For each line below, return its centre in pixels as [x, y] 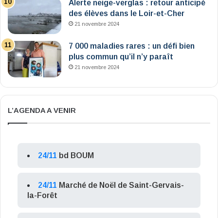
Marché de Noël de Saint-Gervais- [121, 185]
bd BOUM [76, 155]
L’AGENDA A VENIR [42, 110]
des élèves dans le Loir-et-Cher [127, 13]
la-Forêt [42, 195]
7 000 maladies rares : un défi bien [132, 46]
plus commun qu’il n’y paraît [121, 56]
